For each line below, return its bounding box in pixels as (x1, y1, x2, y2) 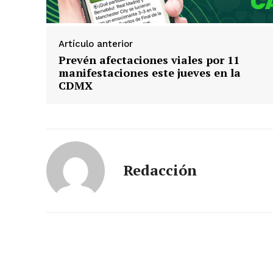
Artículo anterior (58, 38, 133, 49)
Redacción (123, 160, 197, 180)
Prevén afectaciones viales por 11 (58, 52, 239, 67)
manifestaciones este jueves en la (58, 65, 241, 80)
